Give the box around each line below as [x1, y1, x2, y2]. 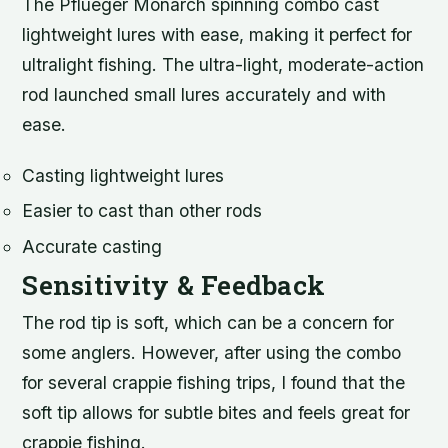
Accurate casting [22, 235, 163, 257]
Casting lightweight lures [22, 165, 225, 187]
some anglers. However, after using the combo [22, 341, 402, 363]
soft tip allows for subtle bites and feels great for [22, 401, 411, 423]
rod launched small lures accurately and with [22, 84, 387, 106]
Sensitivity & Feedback [22, 266, 326, 302]
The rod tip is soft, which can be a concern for [22, 311, 395, 333]
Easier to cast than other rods [22, 200, 263, 222]
